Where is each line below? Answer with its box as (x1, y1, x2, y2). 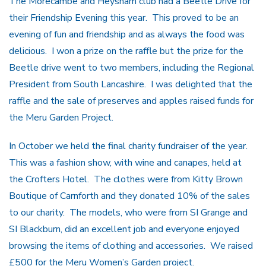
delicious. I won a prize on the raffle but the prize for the (9, 44, 243, 58)
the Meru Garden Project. (9, 110, 113, 124)
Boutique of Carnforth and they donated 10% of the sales (9, 189, 250, 203)
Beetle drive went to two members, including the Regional (9, 61, 254, 74)
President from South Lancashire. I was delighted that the (9, 77, 252, 91)
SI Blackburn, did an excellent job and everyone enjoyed (9, 223, 239, 236)
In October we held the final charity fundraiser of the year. (9, 140, 250, 153)
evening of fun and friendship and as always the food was (9, 27, 245, 41)
